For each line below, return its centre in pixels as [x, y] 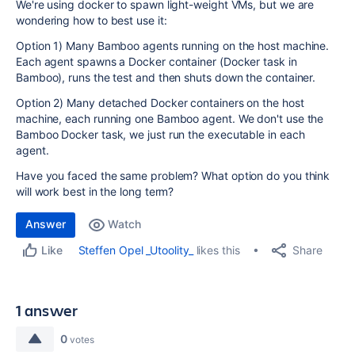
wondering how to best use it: [92, 20]
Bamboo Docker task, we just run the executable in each [160, 134]
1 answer [47, 310]
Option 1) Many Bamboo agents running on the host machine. [173, 46]
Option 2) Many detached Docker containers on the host [160, 103]
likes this [216, 250]
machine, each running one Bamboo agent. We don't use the [170, 118]
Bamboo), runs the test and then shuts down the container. [166, 77]
